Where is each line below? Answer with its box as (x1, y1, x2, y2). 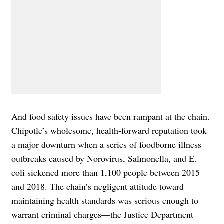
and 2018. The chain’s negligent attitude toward (11, 180, 184, 193)
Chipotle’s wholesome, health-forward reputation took (11, 124, 207, 137)
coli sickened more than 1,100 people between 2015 (11, 166, 200, 179)
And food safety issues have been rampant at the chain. (11, 110, 210, 123)
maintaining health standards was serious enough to (11, 194, 198, 207)
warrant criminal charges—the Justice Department (11, 208, 193, 221)
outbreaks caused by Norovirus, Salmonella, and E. (11, 152, 197, 165)
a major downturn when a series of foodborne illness (11, 138, 201, 151)
